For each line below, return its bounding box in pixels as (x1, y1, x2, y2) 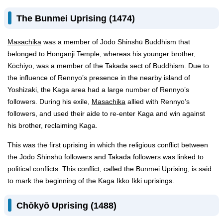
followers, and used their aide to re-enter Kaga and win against (7, 110, 205, 117)
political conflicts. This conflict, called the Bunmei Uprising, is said (7, 165, 212, 173)
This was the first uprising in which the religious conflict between (7, 141, 208, 149)
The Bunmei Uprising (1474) (16, 12, 135, 23)
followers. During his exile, (7, 98, 92, 106)
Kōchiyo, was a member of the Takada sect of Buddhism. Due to (7, 62, 209, 70)
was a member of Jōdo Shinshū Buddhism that (41, 38, 190, 46)
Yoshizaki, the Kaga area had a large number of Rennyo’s (7, 86, 189, 94)
